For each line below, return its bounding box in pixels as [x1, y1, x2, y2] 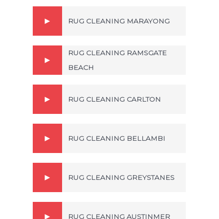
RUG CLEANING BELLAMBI [68, 133, 165, 143]
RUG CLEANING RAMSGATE [68, 48, 167, 57]
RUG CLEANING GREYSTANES [68, 173, 175, 182]
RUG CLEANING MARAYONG [68, 16, 170, 25]
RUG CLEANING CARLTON [68, 94, 161, 104]
